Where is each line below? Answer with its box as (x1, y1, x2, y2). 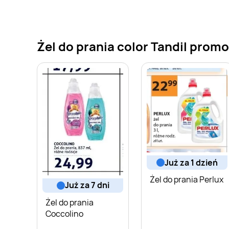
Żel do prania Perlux (150, 174, 223, 186)
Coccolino (45, 208, 83, 219)
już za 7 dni (68, 179, 109, 191)
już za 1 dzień (169, 156, 218, 168)
